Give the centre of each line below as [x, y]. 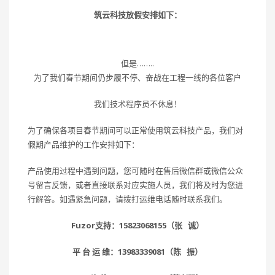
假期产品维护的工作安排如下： [83, 145]
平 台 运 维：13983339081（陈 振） [137, 252]
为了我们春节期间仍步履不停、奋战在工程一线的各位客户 [137, 78]
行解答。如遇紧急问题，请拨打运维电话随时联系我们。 [127, 199]
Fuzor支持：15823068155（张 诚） [137, 226]
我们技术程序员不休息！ [137, 104]
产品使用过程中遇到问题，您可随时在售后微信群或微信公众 [135, 171]
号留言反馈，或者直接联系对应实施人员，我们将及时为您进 [135, 185]
